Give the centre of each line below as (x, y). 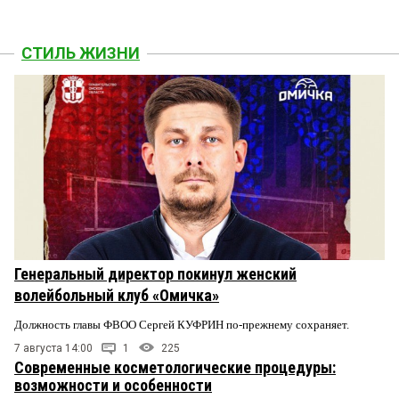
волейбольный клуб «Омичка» (117, 296)
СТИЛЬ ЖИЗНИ (81, 53)
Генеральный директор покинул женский (155, 274)
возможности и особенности (113, 385)
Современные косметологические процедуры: (175, 367)
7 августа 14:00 (53, 348)
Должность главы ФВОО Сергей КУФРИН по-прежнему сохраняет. (183, 325)
